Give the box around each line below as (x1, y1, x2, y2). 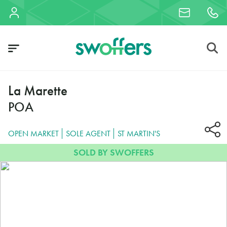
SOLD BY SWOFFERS (73, 146, 154, 158)
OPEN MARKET (8, 128, 59, 139)
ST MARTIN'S (117, 128, 160, 139)
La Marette (8, 82, 67, 99)
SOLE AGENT (65, 128, 110, 139)
